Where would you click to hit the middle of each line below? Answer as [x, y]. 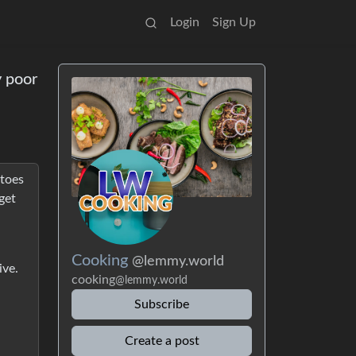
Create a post [162, 341]
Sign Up [234, 22]
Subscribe [162, 305]
